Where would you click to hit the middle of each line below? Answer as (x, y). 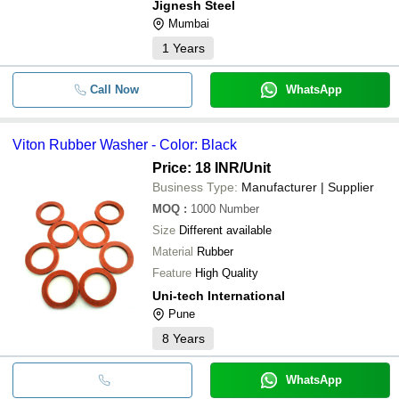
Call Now (114, 89)
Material (173, 251)
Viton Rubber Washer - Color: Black (125, 144)
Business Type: (195, 187)
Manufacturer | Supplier (308, 187)
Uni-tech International (219, 295)
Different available (225, 230)
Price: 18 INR (196, 167)
